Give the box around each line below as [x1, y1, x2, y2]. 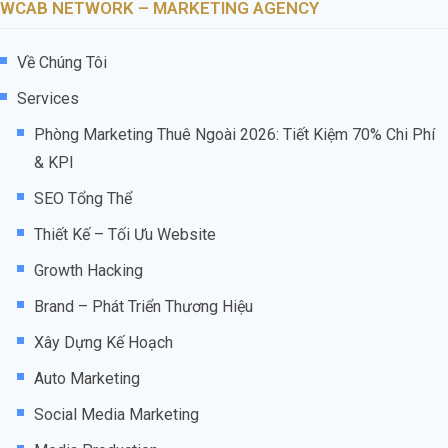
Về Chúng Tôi [17, 52, 107, 72]
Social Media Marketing [34, 404, 199, 424]
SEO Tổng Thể [34, 188, 132, 208]
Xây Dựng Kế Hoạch [34, 332, 173, 352]
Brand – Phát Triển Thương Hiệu [34, 296, 253, 316]
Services [17, 88, 79, 108]
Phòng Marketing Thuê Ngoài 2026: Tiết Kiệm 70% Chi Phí [34, 124, 435, 144]
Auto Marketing [34, 368, 140, 388]
